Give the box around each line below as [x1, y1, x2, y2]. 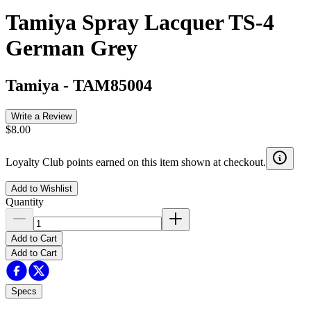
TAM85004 [73, 76, 152, 94]
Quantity [6, 195, 44, 208]
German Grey [6, 35, 137, 61]
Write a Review [11, 110, 72, 121]
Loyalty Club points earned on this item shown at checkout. [6, 155, 266, 168]
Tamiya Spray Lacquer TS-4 [6, 10, 274, 35]
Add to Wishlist [11, 183, 72, 194]
